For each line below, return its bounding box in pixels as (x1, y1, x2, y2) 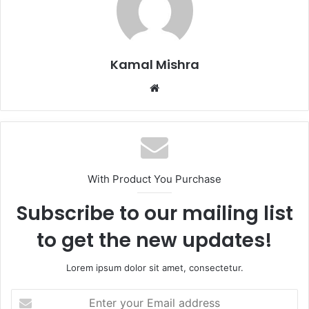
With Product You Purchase (88, 172, 221, 186)
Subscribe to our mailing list (16, 200, 293, 228)
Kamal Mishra (110, 56, 199, 74)
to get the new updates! (37, 227, 272, 255)
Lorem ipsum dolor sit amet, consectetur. (66, 262, 243, 274)
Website (159, 81, 198, 94)
